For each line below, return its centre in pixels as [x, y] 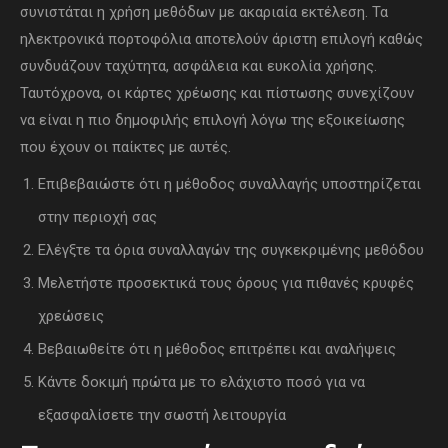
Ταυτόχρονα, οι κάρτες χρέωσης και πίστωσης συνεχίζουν [217, 93]
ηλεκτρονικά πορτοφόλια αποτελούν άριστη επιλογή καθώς [221, 39]
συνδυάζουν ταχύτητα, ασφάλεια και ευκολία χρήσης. [198, 66]
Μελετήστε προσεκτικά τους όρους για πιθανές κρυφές [226, 283]
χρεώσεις [71, 316]
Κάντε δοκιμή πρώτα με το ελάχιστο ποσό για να [201, 382]
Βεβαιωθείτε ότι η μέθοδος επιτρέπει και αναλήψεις [217, 349]
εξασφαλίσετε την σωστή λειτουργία [162, 415]
